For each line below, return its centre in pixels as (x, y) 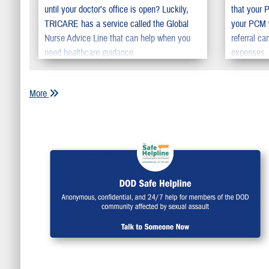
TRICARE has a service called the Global (116, 24)
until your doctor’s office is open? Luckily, (116, 10)
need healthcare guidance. (90, 53)
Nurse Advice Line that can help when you (117, 39)
